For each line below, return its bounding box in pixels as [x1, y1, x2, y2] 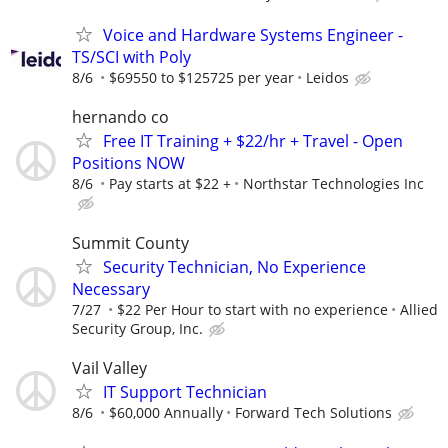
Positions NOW [72, 152, 185, 175]
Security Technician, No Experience [103, 255, 366, 278]
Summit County [72, 231, 189, 254]
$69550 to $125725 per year [109, 68, 294, 88]
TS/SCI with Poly [72, 46, 191, 69]
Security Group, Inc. [72, 318, 203, 338]
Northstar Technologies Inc [243, 174, 424, 194]
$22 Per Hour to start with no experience [117, 299, 388, 319]
